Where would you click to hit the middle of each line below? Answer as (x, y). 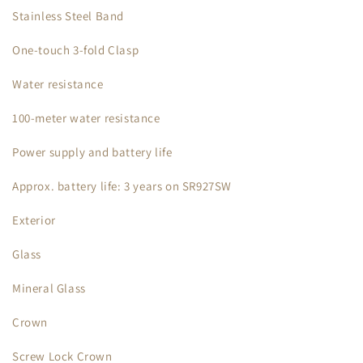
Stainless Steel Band (68, 16)
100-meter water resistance (86, 118)
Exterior (34, 220)
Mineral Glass (49, 288)
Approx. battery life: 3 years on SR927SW (122, 186)
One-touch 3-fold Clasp (76, 50)
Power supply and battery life (92, 152)
